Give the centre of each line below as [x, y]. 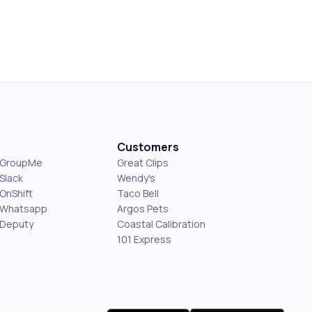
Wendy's [136, 178]
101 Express [144, 239]
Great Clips [143, 163]
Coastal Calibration [161, 224]
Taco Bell [138, 193]
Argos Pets [143, 209]
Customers [148, 147]
